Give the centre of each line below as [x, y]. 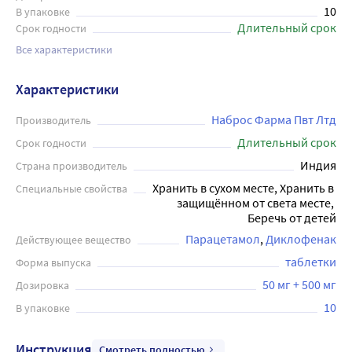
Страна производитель [71, 166]
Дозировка [42, 285]
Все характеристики [64, 49]
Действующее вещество [73, 240]
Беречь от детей [292, 218]
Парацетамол [223, 239]
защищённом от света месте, [255, 203]
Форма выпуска [53, 262]
